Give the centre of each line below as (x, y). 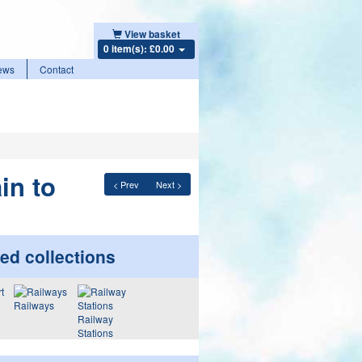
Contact (57, 69)
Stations (95, 333)
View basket (152, 34)
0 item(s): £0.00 (140, 48)
